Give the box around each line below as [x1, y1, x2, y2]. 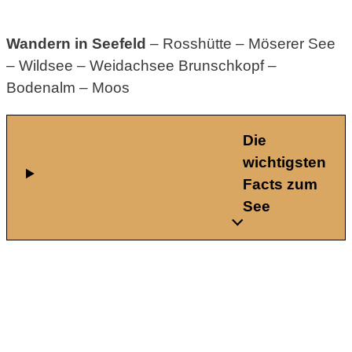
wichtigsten [243, 154, 326, 170]
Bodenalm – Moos [6, 79, 130, 96]
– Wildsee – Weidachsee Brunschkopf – [6, 57, 277, 74]
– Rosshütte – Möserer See [146, 35, 335, 52]
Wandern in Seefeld [6, 35, 146, 52]
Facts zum [243, 176, 317, 192]
